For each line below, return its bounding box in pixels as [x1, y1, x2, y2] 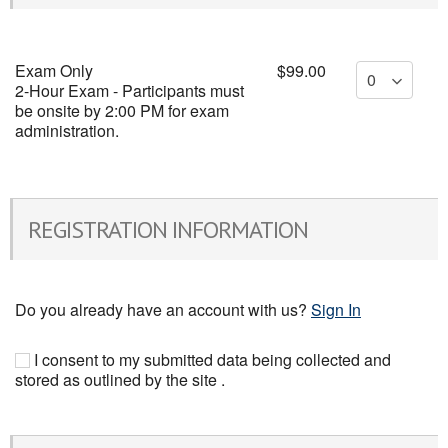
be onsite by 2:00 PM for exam [15, 99, 229, 122]
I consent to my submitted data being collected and [30, 348, 391, 371]
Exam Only [15, 59, 93, 82]
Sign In [311, 298, 361, 321]
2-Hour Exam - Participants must [15, 79, 244, 102]
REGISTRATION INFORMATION [28, 214, 308, 245]
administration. [15, 119, 119, 142]
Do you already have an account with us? [15, 298, 311, 321]
